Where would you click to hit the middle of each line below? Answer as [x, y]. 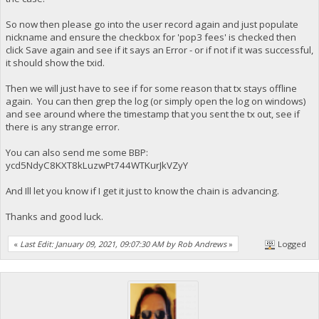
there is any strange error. [62, 126]
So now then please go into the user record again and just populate [152, 24]
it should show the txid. [55, 62]
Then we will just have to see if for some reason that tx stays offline [151, 88]
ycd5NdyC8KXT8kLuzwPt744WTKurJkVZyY [96, 165]
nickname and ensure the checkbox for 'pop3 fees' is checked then [151, 37]
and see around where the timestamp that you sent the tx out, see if [152, 114]
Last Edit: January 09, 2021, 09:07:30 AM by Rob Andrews [123, 244]
